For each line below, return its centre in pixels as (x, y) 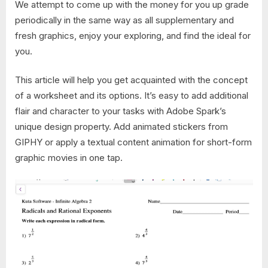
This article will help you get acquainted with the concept (131, 80)
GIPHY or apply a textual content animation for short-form (133, 142)
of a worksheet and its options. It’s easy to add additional (132, 96)
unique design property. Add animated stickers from (121, 127)
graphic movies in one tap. (69, 158)
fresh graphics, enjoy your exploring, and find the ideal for (133, 35)
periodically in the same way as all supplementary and (124, 20)
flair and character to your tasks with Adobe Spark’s (121, 111)
